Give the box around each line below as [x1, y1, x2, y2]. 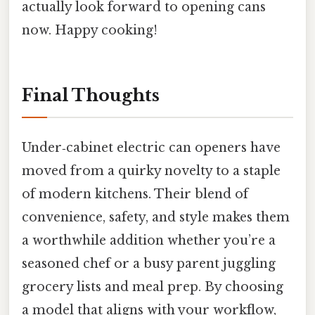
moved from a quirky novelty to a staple [22, 162, 281, 179]
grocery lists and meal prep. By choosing [22, 278, 283, 295]
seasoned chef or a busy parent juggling [22, 255, 276, 271]
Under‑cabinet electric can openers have [22, 139, 281, 155]
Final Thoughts [22, 84, 160, 105]
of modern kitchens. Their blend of [22, 186, 248, 202]
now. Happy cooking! [22, 22, 157, 38]
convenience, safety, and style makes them [22, 209, 290, 225]
